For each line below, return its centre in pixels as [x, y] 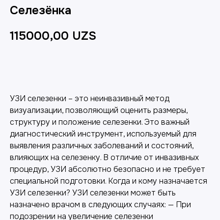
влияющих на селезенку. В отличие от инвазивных [104, 157]
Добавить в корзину [110, 66]
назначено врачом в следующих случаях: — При [100, 204]
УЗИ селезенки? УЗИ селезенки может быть [93, 192]
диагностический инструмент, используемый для [103, 134]
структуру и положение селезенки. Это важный [100, 122]
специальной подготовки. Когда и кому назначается [109, 181]
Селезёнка [41, 10]
